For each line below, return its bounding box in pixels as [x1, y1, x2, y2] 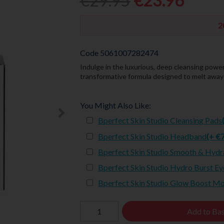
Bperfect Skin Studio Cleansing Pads [98, 115, 222, 125]
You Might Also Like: [79, 100, 151, 110]
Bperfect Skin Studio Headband [98, 131, 207, 141]
